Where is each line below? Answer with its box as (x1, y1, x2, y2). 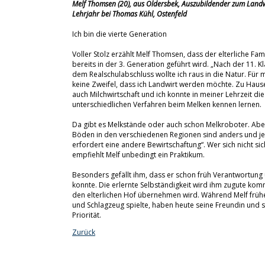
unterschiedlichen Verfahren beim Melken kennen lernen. (72, 99, 261, 109)
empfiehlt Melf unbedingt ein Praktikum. (72, 150, 205, 160)
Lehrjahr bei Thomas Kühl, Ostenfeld (72, 9, 187, 19)
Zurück (72, 227, 95, 237)
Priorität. (72, 210, 101, 220)
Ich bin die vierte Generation (72, 29, 167, 39)
